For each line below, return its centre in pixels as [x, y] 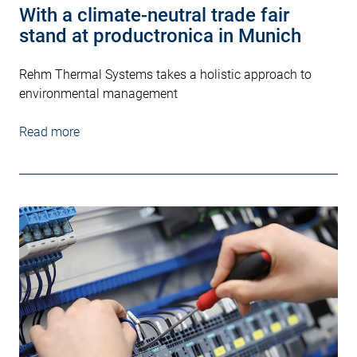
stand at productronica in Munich [160, 36]
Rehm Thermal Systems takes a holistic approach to [165, 75]
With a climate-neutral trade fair [154, 16]
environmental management [98, 94]
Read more [49, 132]
